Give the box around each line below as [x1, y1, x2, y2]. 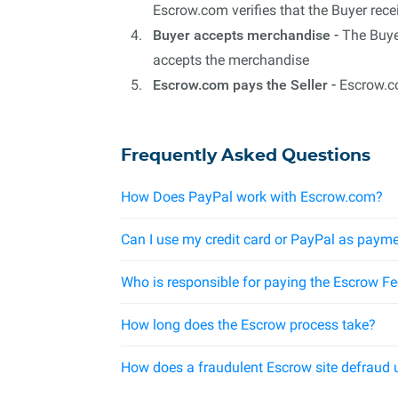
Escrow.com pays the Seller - [153, 76, 336, 93]
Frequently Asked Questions [121, 147, 370, 164]
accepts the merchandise [153, 52, 309, 68]
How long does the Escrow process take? [121, 316, 376, 333]
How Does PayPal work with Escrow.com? [121, 188, 383, 205]
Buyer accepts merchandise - [153, 27, 338, 44]
